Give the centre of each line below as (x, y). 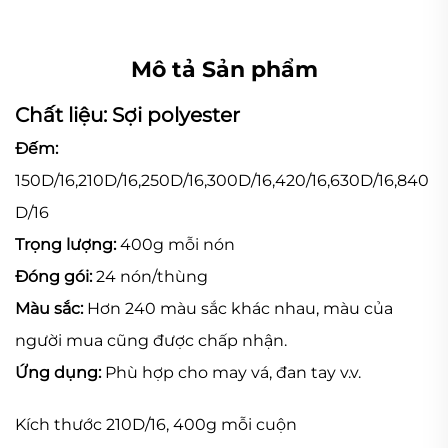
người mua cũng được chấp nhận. (151, 340)
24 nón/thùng (152, 276)
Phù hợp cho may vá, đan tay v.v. (233, 372)
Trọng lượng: (67, 244)
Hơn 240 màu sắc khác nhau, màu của (240, 308)
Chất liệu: (63, 114)
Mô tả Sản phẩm (224, 69)
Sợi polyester (176, 114)
